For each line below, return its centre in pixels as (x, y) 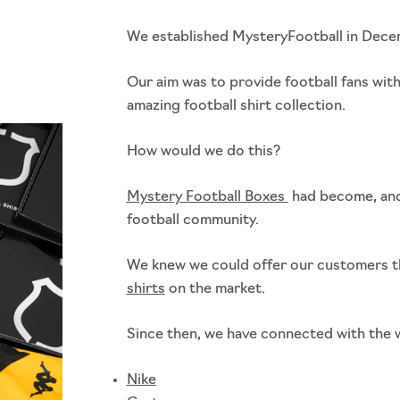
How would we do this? (203, 152)
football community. (194, 221)
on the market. (217, 289)
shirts (146, 289)
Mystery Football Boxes (207, 197)
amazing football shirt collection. (236, 106)
